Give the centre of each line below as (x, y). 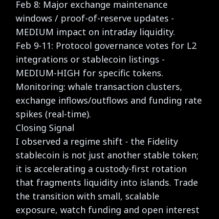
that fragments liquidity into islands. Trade (107, 182)
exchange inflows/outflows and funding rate (109, 100)
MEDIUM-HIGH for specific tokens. (89, 73)
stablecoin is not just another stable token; (107, 155)
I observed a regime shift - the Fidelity (97, 141)
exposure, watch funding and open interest (108, 209)
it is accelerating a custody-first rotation (101, 168)
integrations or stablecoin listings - (90, 59)
